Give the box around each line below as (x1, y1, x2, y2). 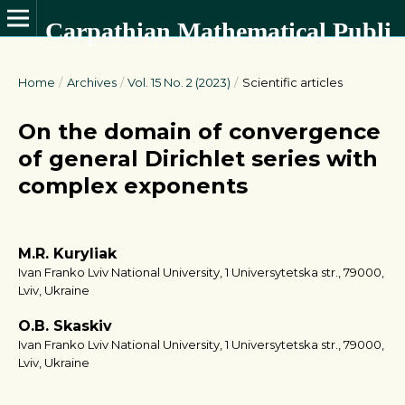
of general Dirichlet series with (18, 146, 378, 172)
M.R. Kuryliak (18, 245, 117, 262)
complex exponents (18, 173, 248, 199)
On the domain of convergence (18, 118, 381, 145)
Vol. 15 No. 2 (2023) (127, 75, 231, 89)
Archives (66, 75, 117, 89)
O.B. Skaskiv (18, 317, 112, 334)
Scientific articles (241, 75, 343, 89)
